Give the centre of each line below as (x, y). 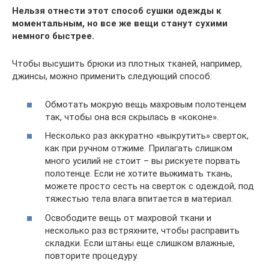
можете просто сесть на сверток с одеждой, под (150, 186)
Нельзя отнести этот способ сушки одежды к (116, 11)
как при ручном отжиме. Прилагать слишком (139, 148)
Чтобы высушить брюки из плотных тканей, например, (127, 64)
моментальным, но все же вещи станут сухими (120, 23)
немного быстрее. (53, 36)
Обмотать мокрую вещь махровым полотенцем (146, 104)
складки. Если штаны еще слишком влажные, (140, 243)
